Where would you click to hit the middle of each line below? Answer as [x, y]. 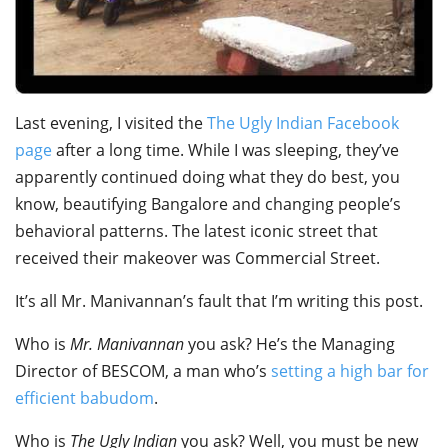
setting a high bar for [350, 370]
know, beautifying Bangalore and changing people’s [208, 203]
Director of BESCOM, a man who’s [143, 370]
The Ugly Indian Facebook [303, 122]
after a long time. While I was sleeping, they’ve [225, 149]
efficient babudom [84, 397]
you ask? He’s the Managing [289, 343]
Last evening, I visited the [111, 122]
